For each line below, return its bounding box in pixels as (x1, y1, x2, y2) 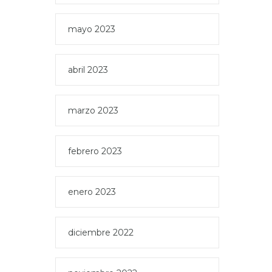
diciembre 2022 (68, 227, 134, 238)
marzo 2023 (68, 105, 118, 116)
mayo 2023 (68, 24, 115, 35)
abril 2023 (68, 64, 108, 75)
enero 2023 (68, 186, 116, 197)
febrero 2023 (68, 146, 122, 157)
